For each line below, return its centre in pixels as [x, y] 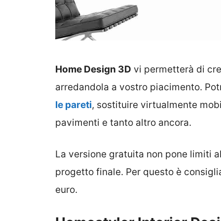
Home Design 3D [93, 69]
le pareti [74, 105]
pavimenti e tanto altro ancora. [123, 122]
